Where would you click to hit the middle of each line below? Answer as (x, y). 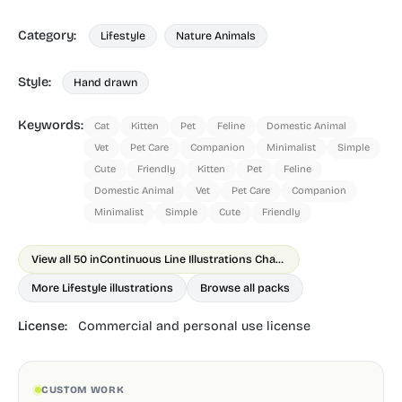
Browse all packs (245, 288)
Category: (49, 35)
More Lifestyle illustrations (102, 288)
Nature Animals (216, 35)
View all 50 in (66, 259)
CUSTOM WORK (83, 389)
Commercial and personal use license (194, 326)
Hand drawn (105, 82)
